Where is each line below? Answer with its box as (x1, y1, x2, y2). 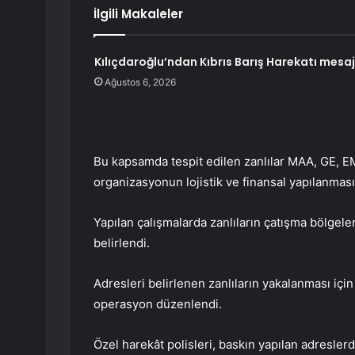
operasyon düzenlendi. (94, 296, 222, 312)
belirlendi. (94, 235, 150, 251)
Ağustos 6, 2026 (104, 76, 176, 89)
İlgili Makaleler (94, 6, 183, 23)
